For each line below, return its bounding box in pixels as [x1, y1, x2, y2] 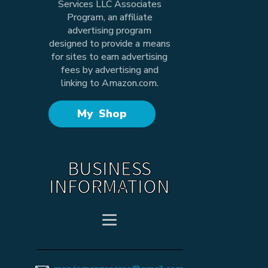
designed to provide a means [48, 37, 170, 51]
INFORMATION [49, 172, 170, 199]
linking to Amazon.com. [60, 77, 159, 90]
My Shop [77, 106, 127, 121]
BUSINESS [68, 154, 152, 181]
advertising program [68, 24, 152, 38]
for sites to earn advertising [51, 50, 168, 64]
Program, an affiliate [66, 11, 153, 25]
